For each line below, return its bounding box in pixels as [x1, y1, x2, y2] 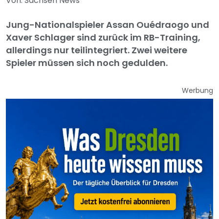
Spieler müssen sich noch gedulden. [6, 57, 168, 69]
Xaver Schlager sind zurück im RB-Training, [6, 31, 200, 44]
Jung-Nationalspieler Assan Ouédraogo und [6, 19, 209, 31]
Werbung [182, 86, 213, 95]
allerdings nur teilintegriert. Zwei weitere [6, 44, 187, 56]
